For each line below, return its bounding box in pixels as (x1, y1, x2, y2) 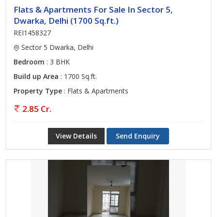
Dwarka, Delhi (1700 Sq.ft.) (14, 15, 119, 26)
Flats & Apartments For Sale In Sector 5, (14, 4, 173, 15)
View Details (56, 131, 97, 140)
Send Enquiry (116, 131, 160, 140)
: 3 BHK (45, 57, 70, 66)
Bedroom (14, 57, 45, 66)
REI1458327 (14, 28, 51, 37)
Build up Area (14, 72, 59, 81)
